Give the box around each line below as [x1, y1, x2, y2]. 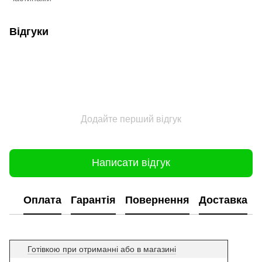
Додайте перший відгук [81, 113, 181, 124]
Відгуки [9, 25, 49, 37]
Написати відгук [92, 157, 170, 169]
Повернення [125, 194, 189, 206]
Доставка [199, 194, 247, 206]
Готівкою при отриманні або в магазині [27, 244, 176, 254]
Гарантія [71, 194, 116, 206]
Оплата [23, 194, 61, 206]
